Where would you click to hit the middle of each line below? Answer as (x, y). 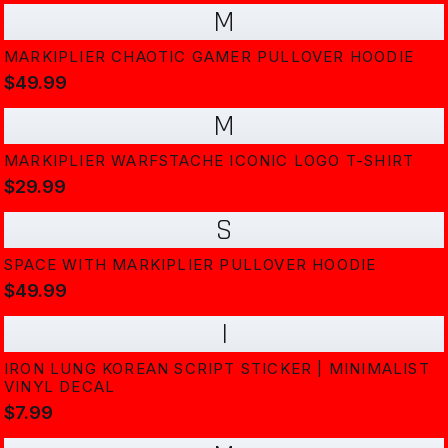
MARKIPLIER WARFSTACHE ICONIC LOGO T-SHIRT (209, 160)
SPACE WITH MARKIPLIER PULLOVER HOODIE (190, 264)
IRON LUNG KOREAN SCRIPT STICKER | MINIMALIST (217, 368)
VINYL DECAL (60, 386)
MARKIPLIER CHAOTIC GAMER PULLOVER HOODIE (209, 56)
